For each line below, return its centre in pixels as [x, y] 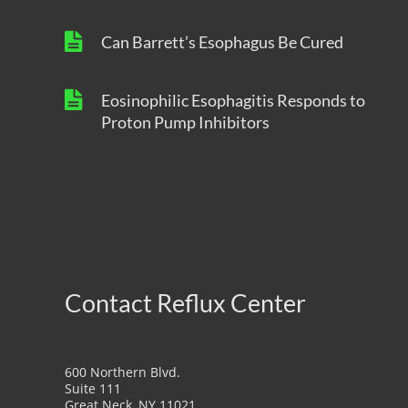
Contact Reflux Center [185, 302]
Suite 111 [93, 388]
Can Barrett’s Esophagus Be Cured [222, 41]
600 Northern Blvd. [122, 372]
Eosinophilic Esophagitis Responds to [233, 100]
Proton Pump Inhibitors [185, 122]
